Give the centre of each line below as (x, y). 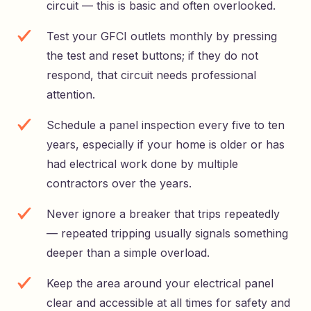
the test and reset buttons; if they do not (152, 56)
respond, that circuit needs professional (151, 75)
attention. (71, 95)
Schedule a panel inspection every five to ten (166, 125)
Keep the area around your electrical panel (160, 284)
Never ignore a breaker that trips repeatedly (163, 214)
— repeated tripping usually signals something (167, 234)
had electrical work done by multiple (142, 164)
